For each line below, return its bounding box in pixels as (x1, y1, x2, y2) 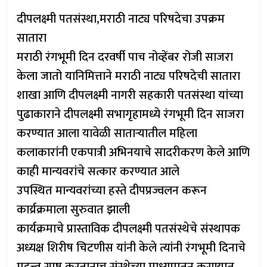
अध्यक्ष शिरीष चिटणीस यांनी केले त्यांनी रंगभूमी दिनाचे (17, 238, 246, 258)
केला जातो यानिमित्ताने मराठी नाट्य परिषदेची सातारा (17, 66, 241, 86)
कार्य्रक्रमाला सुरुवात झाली (17, 200, 131, 220)
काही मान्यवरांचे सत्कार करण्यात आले (17, 162, 180, 182)
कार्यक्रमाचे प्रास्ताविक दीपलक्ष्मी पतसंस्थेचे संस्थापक (17, 219, 241, 239)
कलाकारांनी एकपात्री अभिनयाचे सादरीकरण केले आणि (17, 142, 250, 163)
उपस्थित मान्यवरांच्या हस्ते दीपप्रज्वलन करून (17, 181, 207, 201)
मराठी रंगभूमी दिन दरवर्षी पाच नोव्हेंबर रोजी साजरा (17, 47, 234, 67)
